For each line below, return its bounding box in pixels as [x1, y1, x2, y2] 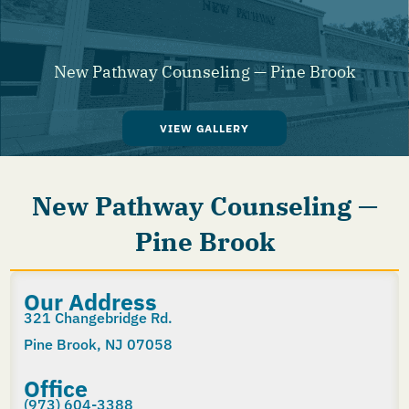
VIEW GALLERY [159, 121, 250, 136]
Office [24, 372, 88, 404]
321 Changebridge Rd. [24, 309, 173, 328]
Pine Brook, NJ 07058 [24, 335, 173, 354]
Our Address [24, 287, 157, 318]
